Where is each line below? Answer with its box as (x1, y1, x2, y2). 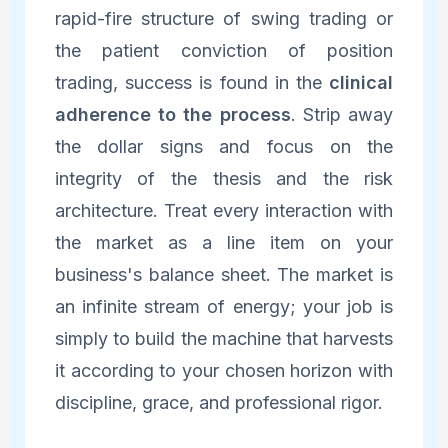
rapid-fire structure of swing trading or (54, 8, 394, 30)
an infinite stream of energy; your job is (54, 296, 394, 318)
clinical (329, 72, 394, 94)
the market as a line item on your (54, 232, 394, 254)
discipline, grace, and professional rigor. (54, 392, 383, 414)
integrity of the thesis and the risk (54, 168, 394, 190)
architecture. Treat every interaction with (54, 200, 394, 222)
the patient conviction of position (54, 40, 394, 62)
